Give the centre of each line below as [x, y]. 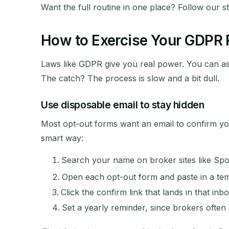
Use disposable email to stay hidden [123, 105]
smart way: [62, 138]
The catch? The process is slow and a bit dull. [130, 78]
